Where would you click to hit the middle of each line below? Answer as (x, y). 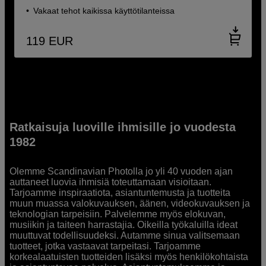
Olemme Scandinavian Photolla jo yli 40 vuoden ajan (121, 171)
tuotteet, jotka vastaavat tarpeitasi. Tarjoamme (105, 246)
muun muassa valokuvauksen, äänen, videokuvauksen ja (130, 203)
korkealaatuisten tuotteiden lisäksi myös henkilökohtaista (129, 256)
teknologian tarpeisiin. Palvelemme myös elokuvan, (118, 214)
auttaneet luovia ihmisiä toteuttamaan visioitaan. (111, 182)
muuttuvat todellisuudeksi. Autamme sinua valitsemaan (125, 235)
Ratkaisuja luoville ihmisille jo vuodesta (123, 127)
